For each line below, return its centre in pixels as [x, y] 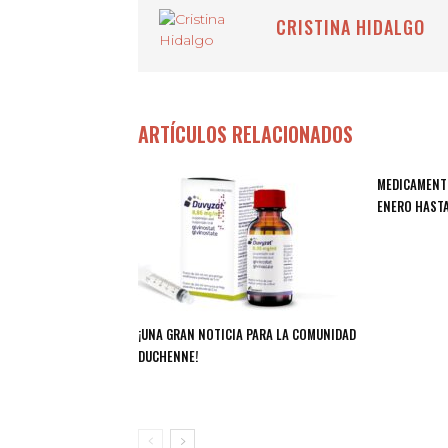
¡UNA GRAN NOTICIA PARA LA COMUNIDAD [247, 334]
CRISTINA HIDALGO [350, 27]
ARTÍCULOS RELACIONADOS [245, 134]
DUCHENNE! [168, 356]
